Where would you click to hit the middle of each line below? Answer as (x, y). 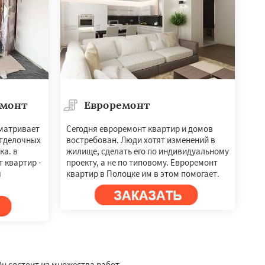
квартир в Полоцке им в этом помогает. (143, 173)
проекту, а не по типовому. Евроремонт (142, 162)
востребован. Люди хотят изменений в (140, 140)
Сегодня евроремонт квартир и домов (139, 128)
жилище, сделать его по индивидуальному (147, 151)
